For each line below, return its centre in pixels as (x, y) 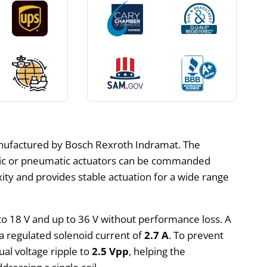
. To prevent (196, 235)
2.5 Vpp (111, 251)
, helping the (157, 251)
